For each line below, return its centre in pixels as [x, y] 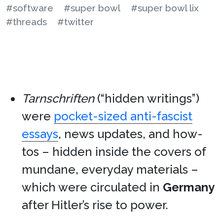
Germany [189, 187]
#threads [26, 22]
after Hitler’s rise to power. [95, 205]
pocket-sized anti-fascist [123, 116]
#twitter [75, 22]
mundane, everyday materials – [110, 169]
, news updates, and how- [130, 134]
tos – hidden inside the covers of [114, 152]
